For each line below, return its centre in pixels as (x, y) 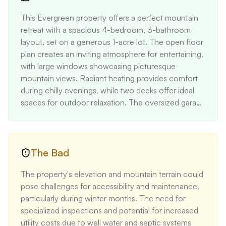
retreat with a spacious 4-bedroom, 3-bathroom (106, 30)
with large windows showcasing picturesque (98, 66)
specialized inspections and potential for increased (109, 210)
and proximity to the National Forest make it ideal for (112, 115)
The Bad (50, 153)
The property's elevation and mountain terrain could (112, 174)
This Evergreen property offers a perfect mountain (109, 18)
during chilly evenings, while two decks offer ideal (107, 90)
